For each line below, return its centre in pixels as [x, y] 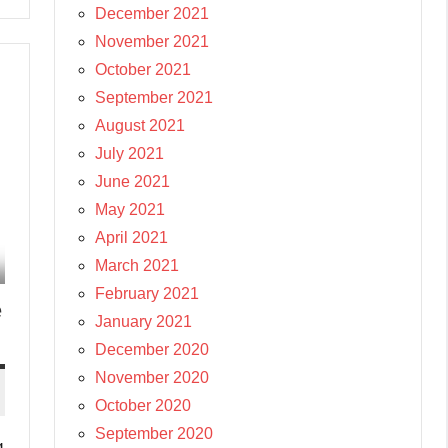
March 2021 [137, 265]
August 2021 [140, 125]
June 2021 [132, 181]
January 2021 [143, 321]
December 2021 [152, 13]
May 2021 [130, 209]
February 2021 [147, 293]
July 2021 [129, 153]
